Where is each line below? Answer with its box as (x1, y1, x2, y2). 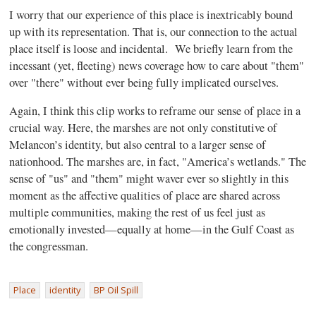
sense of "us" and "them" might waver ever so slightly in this (9, 171, 289, 186)
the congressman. (9, 238, 89, 254)
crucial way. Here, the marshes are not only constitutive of (9, 120, 278, 135)
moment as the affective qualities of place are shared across (9, 188, 281, 203)
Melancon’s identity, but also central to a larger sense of (9, 137, 267, 152)
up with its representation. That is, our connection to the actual (9, 23, 298, 39)
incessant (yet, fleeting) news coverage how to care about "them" (9, 57, 305, 73)
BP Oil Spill (94, 284, 139, 296)
